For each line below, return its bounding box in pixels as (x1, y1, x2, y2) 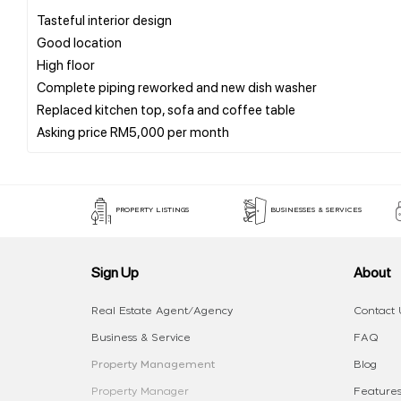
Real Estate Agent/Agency (91, 304, 233, 316)
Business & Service (91, 331, 191, 343)
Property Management (91, 358, 215, 370)
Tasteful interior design (37, 10, 172, 29)
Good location (37, 32, 122, 51)
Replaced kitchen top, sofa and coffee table (37, 99, 295, 118)
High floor (37, 55, 95, 73)
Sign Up (91, 261, 139, 281)
